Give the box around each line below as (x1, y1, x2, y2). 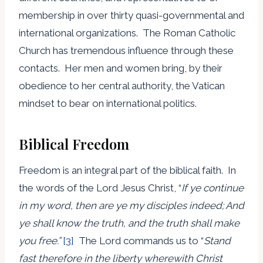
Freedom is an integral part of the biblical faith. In (19, 164, 236, 176)
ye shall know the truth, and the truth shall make (19, 217, 240, 229)
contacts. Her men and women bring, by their (19, 62, 222, 74)
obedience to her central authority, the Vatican (19, 79, 225, 92)
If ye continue (181, 181, 244, 194)
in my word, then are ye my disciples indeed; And (19, 199, 244, 211)
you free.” (19, 234, 63, 247)
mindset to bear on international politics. (19, 97, 197, 109)
